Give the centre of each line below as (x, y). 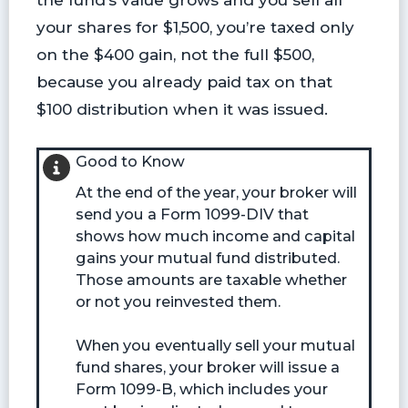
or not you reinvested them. (178, 302)
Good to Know (130, 162)
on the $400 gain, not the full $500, (175, 54)
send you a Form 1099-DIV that (192, 214)
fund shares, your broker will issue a (207, 367)
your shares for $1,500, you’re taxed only (195, 26)
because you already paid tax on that (184, 81)
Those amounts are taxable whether (211, 280)
